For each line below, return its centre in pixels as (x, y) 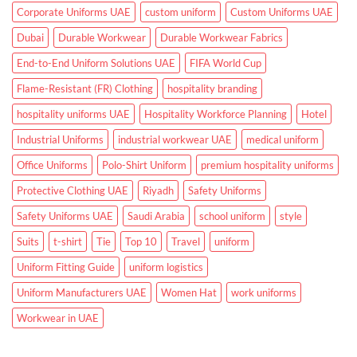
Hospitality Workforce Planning (216, 114)
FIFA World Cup (226, 63)
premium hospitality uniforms (267, 165)
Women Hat (189, 292)
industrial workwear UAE (175, 139)
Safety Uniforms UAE (65, 216)
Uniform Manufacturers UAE (82, 292)
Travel (186, 241)
